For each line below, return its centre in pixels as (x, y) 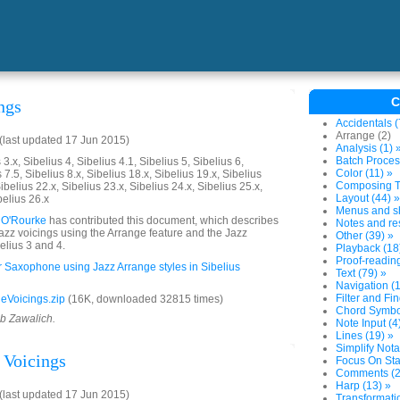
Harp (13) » (363, 386)
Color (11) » (364, 173)
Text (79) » (361, 273)
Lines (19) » (365, 336)
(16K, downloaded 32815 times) (144, 299)
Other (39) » (365, 236)
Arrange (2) (363, 136)
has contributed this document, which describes (162, 221)
